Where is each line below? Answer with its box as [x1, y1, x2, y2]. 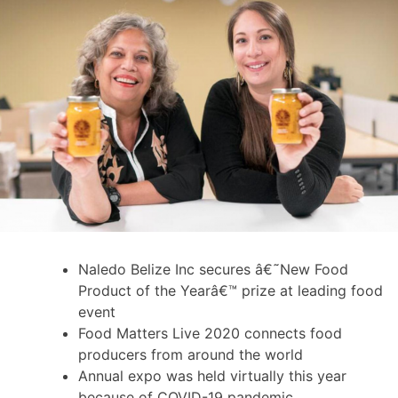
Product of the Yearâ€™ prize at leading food [78, 281, 383, 299]
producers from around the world [78, 345, 303, 363]
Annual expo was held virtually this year [78, 366, 346, 385]
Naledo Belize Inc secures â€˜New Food [78, 259, 348, 278]
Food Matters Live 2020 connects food [78, 323, 342, 342]
